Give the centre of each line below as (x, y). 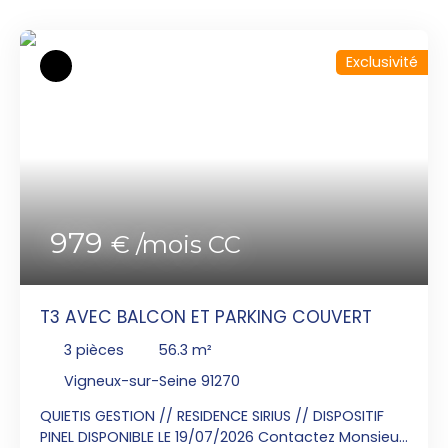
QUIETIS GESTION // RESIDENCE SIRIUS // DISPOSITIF (212, 415)
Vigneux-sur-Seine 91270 (152, 380)
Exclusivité (382, 61)
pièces (100, 349)
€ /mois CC (176, 244)
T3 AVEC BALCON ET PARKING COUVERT (206, 316)
